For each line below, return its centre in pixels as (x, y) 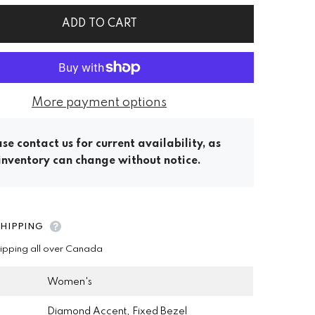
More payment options (99, 102)
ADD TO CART (99, 24)
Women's (70, 282)
